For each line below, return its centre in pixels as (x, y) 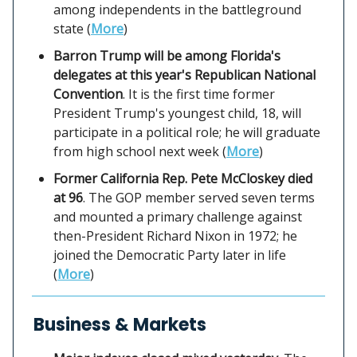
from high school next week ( (140, 151)
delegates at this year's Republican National (184, 75)
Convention (88, 94)
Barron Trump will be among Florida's (167, 55)
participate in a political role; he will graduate (187, 132)
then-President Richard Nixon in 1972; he (175, 235)
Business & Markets (120, 324)
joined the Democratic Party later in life (170, 255)
